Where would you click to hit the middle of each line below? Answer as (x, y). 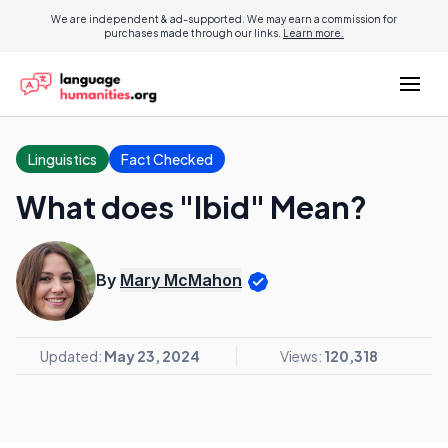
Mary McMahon (181, 280)
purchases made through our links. (193, 33)
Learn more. (313, 33)
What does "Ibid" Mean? (191, 207)
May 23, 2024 (152, 356)
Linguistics (62, 159)
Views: (301, 356)
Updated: (72, 356)
